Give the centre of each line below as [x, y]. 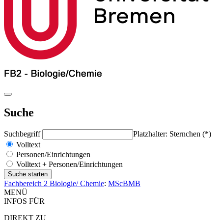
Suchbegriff [23, 134]
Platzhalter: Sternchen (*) [172, 134]
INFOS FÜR [24, 201]
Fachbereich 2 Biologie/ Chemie [54, 183]
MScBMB [124, 183]
